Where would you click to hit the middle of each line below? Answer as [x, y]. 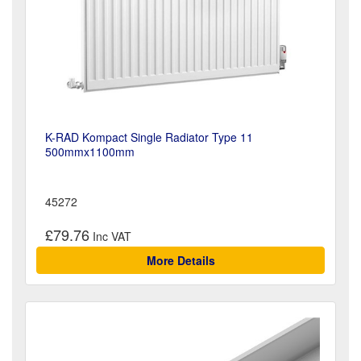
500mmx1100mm [90, 151]
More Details [180, 261]
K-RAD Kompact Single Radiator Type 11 [149, 137]
